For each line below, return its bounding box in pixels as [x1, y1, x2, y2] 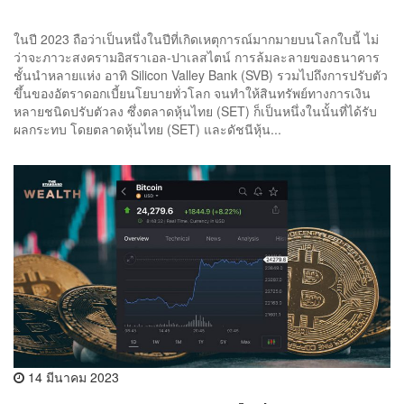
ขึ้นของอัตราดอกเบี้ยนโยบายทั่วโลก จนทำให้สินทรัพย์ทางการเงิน [14, 84, 371, 103]
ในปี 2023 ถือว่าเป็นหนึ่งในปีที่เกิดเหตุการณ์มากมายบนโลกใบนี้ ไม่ [14, 30, 379, 49]
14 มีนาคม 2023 [24, 367, 119, 386]
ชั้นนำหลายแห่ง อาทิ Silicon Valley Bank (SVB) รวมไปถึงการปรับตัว [14, 66, 388, 85]
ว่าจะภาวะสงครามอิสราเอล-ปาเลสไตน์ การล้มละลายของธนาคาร [14, 48, 380, 67]
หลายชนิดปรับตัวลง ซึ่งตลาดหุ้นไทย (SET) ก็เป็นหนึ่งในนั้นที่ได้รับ [14, 102, 377, 121]
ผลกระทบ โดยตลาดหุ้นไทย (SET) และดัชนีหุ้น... [14, 120, 281, 139]
